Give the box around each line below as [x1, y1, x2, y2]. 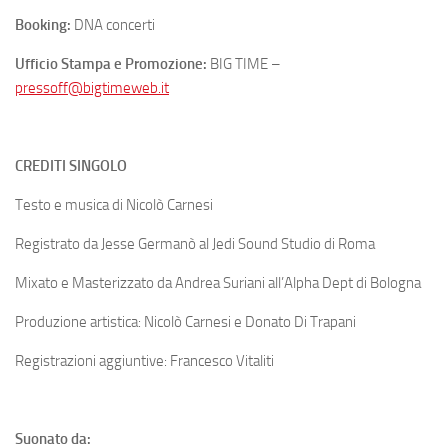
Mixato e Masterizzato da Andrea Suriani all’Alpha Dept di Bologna [15, 273, 421, 292]
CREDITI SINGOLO [15, 156, 127, 175]
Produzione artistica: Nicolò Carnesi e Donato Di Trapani [15, 312, 356, 331]
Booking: [15, 15, 74, 34]
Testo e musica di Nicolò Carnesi [15, 195, 213, 214]
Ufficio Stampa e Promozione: [15, 54, 207, 73]
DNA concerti [74, 15, 155, 34]
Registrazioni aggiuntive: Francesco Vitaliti [15, 351, 274, 370]
